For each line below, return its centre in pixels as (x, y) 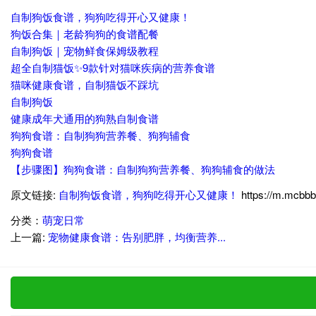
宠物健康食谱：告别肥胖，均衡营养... (137, 237)
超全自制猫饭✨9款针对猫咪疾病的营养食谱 (113, 68)
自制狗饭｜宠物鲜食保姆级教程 (85, 51)
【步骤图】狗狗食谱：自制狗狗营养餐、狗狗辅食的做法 (143, 169)
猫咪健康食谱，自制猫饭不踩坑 (85, 85)
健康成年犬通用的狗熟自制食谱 (85, 119)
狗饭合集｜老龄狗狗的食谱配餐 (85, 34)
